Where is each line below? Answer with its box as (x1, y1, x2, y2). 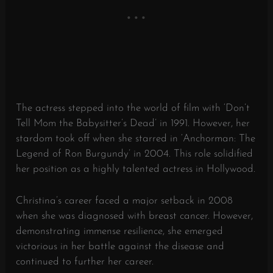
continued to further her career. (16, 256, 154, 267)
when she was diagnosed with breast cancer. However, (16, 210, 253, 221)
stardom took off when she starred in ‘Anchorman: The (16, 133, 256, 144)
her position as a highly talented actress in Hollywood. (16, 163, 256, 174)
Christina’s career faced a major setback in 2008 (16, 195, 233, 206)
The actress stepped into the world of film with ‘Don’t (16, 102, 250, 113)
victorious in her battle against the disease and (16, 241, 225, 252)
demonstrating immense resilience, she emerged (16, 225, 224, 236)
